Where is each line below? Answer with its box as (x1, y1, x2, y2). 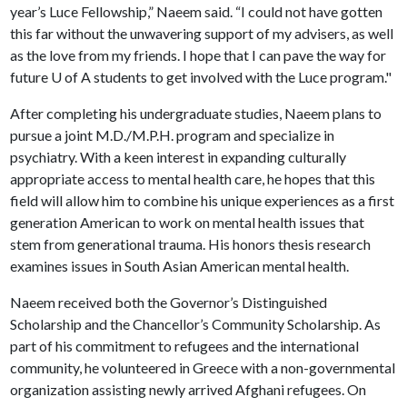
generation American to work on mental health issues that (9, 213, 364, 231)
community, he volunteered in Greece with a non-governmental (9, 359, 395, 376)
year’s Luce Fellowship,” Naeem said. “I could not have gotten (9, 3, 382, 20)
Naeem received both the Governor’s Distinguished (9, 293, 327, 311)
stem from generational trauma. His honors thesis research (9, 235, 371, 253)
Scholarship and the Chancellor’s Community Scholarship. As (9, 315, 381, 333)
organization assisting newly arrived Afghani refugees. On (9, 381, 366, 398)
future (9, 68, 51, 85)
